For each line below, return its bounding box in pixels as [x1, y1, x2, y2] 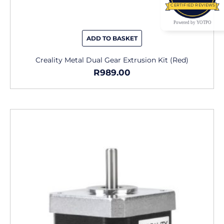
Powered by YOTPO [173, 19, 211, 25]
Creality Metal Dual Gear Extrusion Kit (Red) [35, 55, 188, 64]
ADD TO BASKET [86, 34, 137, 42]
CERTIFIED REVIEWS [170, 2, 215, 7]
